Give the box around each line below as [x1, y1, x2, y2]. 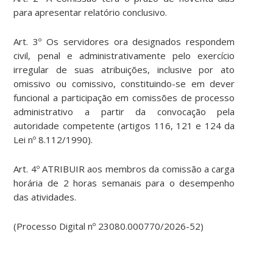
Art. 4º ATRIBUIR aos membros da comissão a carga [13, 163, 235, 175]
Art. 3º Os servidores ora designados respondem [13, 35, 235, 48]
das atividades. [13, 191, 77, 204]
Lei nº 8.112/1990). [13, 133, 93, 146]
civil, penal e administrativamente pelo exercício [13, 49, 235, 62]
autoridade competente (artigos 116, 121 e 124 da [13, 119, 235, 132]
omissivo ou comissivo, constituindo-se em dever [13, 77, 235, 90]
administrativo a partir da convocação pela [13, 105, 235, 118]
